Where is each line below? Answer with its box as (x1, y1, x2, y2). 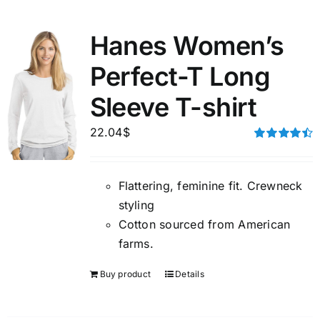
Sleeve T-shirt (89, 91, 256, 123)
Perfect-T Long (89, 61, 270, 92)
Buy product (99, 269, 151, 279)
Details (175, 269, 204, 279)
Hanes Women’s (89, 30, 284, 61)
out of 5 (254, 155, 286, 167)
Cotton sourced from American (118, 217, 291, 231)
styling (118, 198, 155, 212)
